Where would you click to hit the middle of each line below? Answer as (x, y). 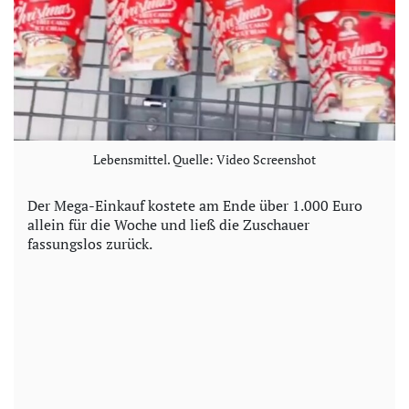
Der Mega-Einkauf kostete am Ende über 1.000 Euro (195, 205)
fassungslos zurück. (90, 243)
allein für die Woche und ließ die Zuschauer (168, 224)
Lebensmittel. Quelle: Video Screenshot (204, 159)
